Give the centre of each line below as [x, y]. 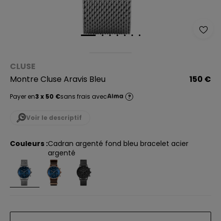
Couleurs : [29, 144]
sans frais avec [84, 96]
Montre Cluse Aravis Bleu [58, 79]
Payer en [22, 96]
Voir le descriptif [54, 118]
